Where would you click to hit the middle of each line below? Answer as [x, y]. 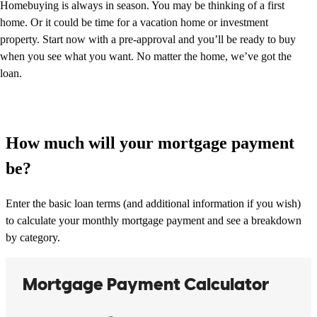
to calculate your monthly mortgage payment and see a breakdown [154, 220]
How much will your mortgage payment [150, 143]
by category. [33, 237]
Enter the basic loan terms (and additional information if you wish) [153, 203]
